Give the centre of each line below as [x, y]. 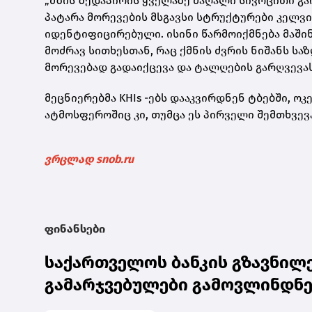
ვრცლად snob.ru [89, 159]
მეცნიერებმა [82, 98]
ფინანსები [75, 229]
